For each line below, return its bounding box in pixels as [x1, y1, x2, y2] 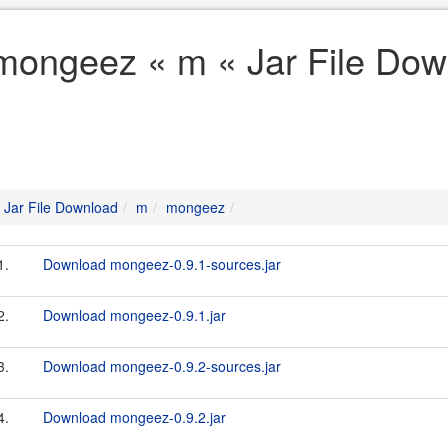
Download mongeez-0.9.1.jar [43, 305, 226, 325]
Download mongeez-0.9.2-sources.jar [43, 356, 281, 376]
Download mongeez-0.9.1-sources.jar [43, 254, 281, 274]
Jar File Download [4, 197, 118, 217]
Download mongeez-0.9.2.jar [43, 407, 226, 427]
